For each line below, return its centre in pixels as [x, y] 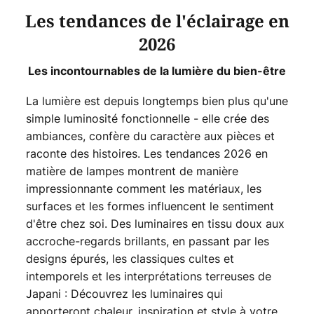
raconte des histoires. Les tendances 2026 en [146, 154]
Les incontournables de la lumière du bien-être [157, 71]
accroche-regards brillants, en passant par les [147, 241]
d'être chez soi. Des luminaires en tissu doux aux [155, 224]
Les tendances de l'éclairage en [157, 22]
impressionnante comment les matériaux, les [143, 189]
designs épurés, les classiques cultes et [130, 259]
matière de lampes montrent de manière [132, 171]
